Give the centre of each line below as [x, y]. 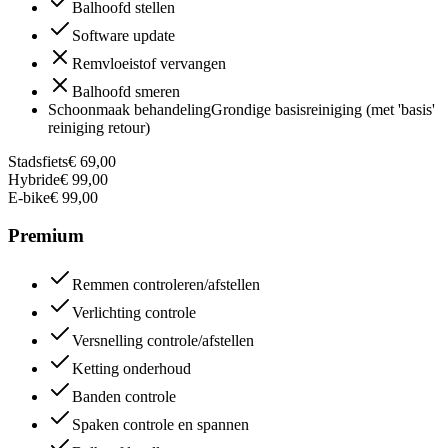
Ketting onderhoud [131, 369]
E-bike [29, 197]
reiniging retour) [99, 127]
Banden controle [124, 397]
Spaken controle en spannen [160, 425]
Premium [46, 236]
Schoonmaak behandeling [129, 109]
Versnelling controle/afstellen [163, 341]
